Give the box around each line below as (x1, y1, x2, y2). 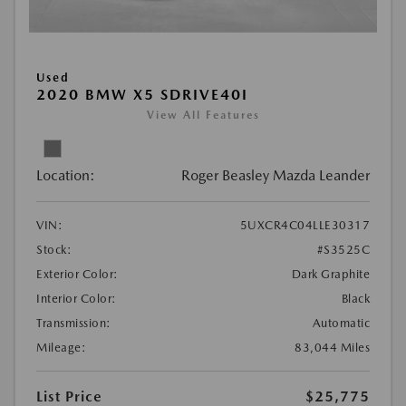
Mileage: (36, 341, 86, 355)
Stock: (36, 243, 72, 257)
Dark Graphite (291, 267, 370, 282)
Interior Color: (36, 292, 117, 306)
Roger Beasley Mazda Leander (181, 167, 370, 185)
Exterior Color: (36, 267, 119, 282)
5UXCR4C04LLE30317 (239, 218, 370, 233)
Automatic (312, 316, 370, 331)
